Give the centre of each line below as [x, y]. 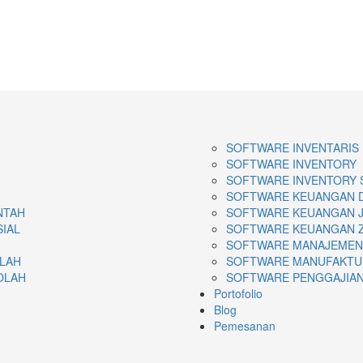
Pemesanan [245, 326]
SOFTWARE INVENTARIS [293, 148]
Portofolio [238, 294]
